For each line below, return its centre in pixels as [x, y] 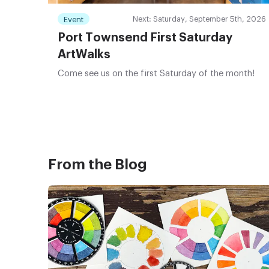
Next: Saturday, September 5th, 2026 [199, 19]
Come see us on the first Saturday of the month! [156, 74]
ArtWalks [84, 55]
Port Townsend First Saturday [145, 38]
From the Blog [98, 165]
